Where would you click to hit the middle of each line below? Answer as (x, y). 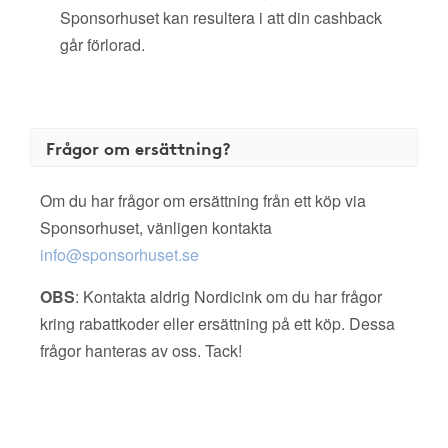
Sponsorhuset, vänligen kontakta (156, 227)
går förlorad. (102, 44)
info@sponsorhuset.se (119, 254)
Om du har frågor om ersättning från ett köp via (203, 200)
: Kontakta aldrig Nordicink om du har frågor (228, 296)
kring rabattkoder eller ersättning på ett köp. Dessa (217, 323)
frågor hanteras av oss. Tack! (141, 350)
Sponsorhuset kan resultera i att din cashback (221, 17)
